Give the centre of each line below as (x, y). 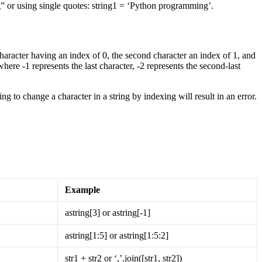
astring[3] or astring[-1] (108, 212)
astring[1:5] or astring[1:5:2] (117, 235)
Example (82, 189)
